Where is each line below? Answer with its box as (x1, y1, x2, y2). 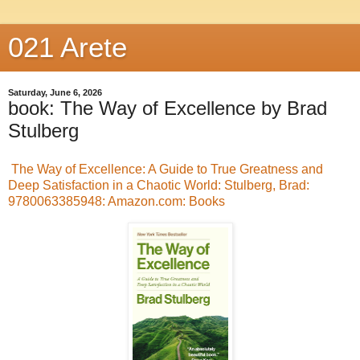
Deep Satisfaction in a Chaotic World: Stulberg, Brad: (8, 178, 309, 192)
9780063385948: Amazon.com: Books (8, 194, 225, 208)
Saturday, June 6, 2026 (8, 88, 102, 97)
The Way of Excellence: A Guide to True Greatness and (11, 162, 323, 176)
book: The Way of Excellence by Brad (8, 97, 327, 119)
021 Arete (8, 32, 127, 63)
